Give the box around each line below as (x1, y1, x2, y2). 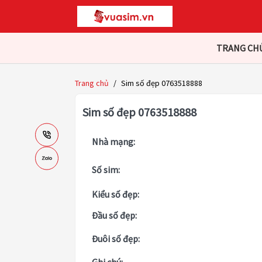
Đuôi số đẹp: (92, 233, 140, 245)
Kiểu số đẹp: (92, 188, 139, 201)
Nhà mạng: (92, 136, 135, 148)
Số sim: (92, 164, 120, 176)
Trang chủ (75, 78, 109, 89)
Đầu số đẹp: (92, 209, 137, 222)
